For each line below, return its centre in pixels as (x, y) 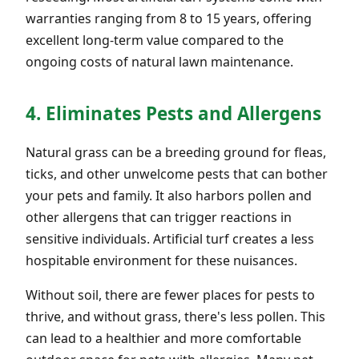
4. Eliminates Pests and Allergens (173, 113)
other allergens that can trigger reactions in (159, 217)
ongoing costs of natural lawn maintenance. (159, 61)
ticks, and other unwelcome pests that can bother (177, 173)
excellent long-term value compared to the (155, 40)
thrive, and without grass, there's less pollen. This (175, 316)
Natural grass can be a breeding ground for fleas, (176, 152)
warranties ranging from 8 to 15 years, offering (169, 18)
